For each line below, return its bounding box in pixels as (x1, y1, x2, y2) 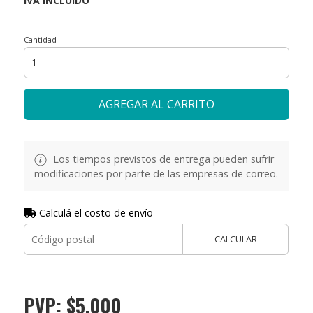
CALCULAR (214, 232, 257, 245)
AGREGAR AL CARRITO (98, 96, 214, 112)
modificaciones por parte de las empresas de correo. (34, 166, 278, 180)
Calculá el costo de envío (36, 205, 153, 219)
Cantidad (23, 34, 57, 45)
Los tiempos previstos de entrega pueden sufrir (50, 152, 274, 166)
